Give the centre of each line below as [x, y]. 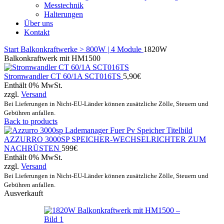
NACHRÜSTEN [33, 148]
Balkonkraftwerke [50, 49]
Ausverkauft [23, 193]
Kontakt [37, 32]
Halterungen [63, 14]
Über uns [38, 23]
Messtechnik [64, 5]
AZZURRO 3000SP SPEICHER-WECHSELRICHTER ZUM [105, 139]
